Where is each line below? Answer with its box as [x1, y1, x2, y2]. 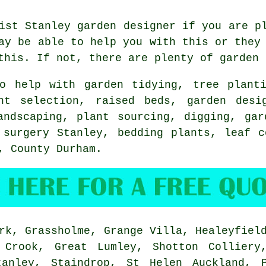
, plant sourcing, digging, [62, 110, 245, 123]
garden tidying [84, 78, 178, 91]
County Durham [11, 142, 96, 155]
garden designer [77, 20, 176, 32]
